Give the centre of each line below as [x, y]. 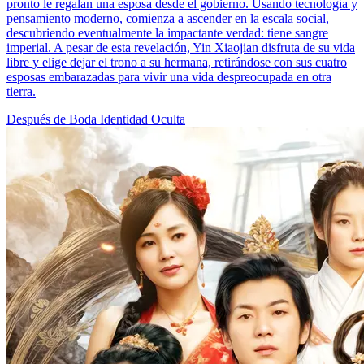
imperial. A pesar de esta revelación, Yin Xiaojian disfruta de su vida [181, 48]
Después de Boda [53, 119]
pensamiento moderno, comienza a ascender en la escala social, [168, 19]
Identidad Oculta [143, 119]
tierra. [21, 92]
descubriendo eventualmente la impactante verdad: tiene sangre [167, 33]
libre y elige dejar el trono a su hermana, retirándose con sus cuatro [177, 63]
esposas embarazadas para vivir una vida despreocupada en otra [169, 77]
